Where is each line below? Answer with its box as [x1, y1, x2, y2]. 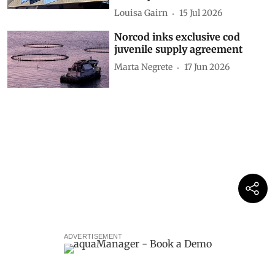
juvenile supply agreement [114, 42, 243, 55]
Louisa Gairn [114, 7, 168, 19]
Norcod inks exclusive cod [114, 30, 241, 43]
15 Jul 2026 [179, 7, 223, 19]
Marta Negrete [114, 61, 173, 73]
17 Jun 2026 [184, 61, 230, 73]
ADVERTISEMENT [63, 233, 123, 241]
